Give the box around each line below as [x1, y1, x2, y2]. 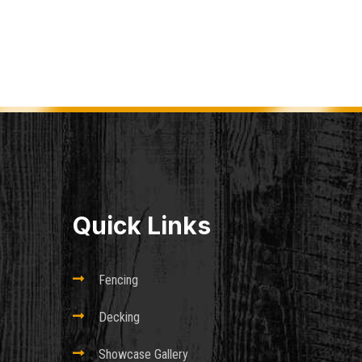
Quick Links [72, 211, 211, 241]
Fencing [98, 272, 138, 288]
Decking [98, 309, 140, 326]
